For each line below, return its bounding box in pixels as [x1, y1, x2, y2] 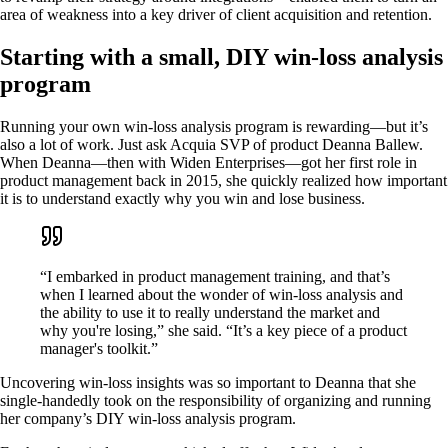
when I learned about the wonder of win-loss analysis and [40, 285, 403, 303]
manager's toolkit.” [40, 339, 158, 357]
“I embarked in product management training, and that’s [40, 267, 390, 285]
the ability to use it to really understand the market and [40, 303, 380, 321]
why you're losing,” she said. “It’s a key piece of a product [40, 321, 407, 339]
